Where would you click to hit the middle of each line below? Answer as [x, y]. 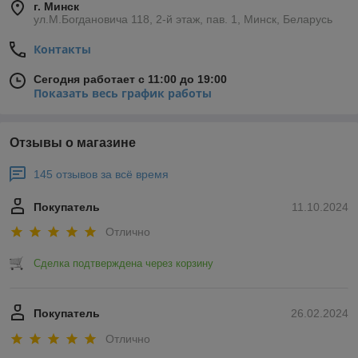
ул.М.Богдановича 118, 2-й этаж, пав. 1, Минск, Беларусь [183, 19]
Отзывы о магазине [73, 142]
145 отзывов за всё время [101, 174]
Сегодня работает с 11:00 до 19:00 [130, 79]
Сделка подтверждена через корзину [123, 264]
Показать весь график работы [123, 93]
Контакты [62, 49]
